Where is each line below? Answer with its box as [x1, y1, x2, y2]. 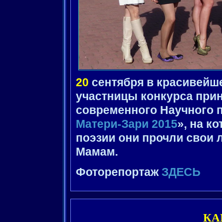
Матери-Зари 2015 [76, 118, 177, 131]
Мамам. [76, 146, 118, 159]
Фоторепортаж [76, 166, 162, 179]
